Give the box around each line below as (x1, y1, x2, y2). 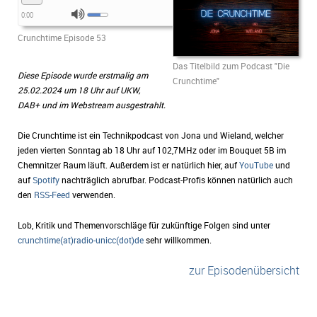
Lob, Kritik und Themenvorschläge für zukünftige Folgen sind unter (18, 219, 270, 231)
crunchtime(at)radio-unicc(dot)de (18, 234, 144, 246)
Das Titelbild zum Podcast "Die (172, 59, 289, 71)
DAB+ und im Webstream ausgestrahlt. (18, 98, 166, 110)
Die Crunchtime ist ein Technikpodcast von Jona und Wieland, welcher (18, 129, 284, 141)
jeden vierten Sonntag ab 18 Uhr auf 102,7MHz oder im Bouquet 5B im (18, 144, 286, 156)
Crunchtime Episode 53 (18, 31, 106, 43)
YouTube (239, 158, 273, 171)
